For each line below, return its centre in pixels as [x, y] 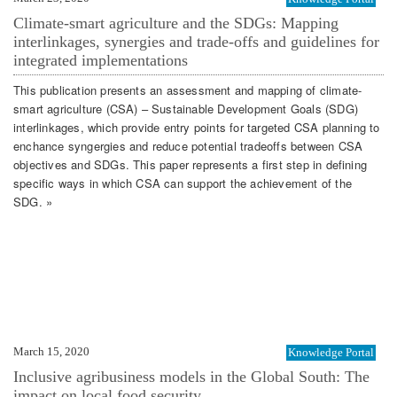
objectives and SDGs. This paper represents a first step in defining [191, 165]
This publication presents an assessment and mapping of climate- [188, 90]
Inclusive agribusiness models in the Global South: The [191, 376]
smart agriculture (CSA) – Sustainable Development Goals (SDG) [186, 109]
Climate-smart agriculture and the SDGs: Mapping [176, 23]
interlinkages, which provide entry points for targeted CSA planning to [197, 128]
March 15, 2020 [51, 351]
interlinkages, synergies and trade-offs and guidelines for [196, 41]
